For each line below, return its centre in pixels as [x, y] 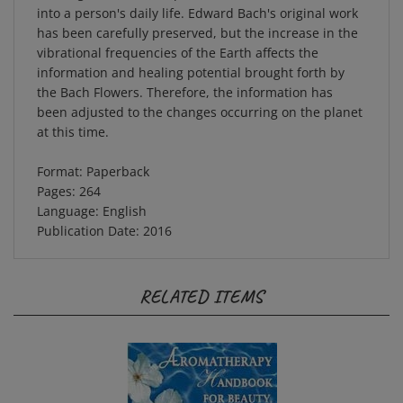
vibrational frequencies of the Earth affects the [178, 35]
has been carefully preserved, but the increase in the [197, 15]
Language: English [92, 193]
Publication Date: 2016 [104, 213]
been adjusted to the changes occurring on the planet [200, 94]
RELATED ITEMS [201, 278]
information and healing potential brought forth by [191, 54]
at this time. [73, 114]
